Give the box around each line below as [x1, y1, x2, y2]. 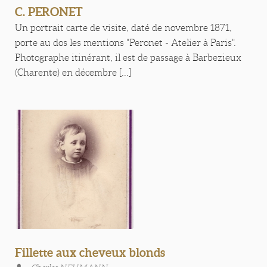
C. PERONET [15, 5, 83, 18]
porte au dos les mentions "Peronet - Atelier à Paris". [15, 38, 236, 48]
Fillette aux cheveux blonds [15, 246, 165, 259]
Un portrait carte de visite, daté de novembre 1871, [15, 23, 232, 33]
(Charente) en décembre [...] [15, 67, 131, 77]
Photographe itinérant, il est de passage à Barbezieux [15, 52, 241, 63]
